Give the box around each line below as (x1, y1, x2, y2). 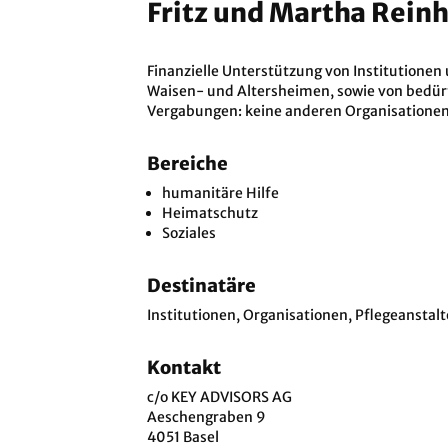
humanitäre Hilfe (162, 184, 279, 202)
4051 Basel (147, 428, 219, 446)
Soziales (162, 224, 216, 242)
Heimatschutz (162, 204, 258, 222)
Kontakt (147, 356, 221, 379)
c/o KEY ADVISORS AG (147, 388, 292, 406)
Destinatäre (147, 274, 256, 297)
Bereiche (147, 152, 228, 175)
